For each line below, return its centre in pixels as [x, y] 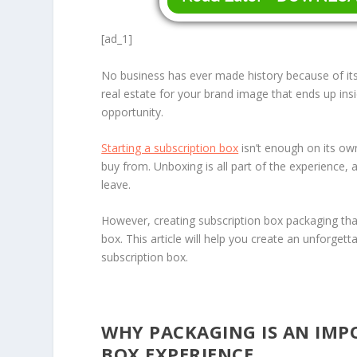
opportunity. [133, 112]
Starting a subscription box [170, 147]
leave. [116, 184]
